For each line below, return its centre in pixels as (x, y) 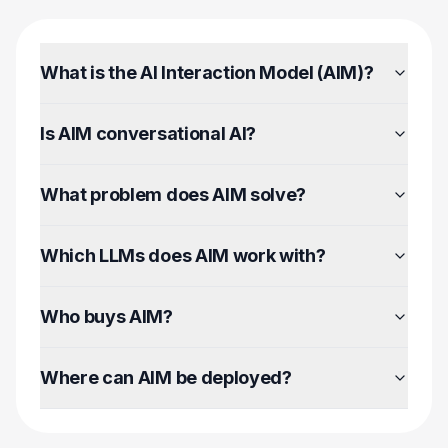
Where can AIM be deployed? (166, 377)
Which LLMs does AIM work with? (183, 255)
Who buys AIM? (106, 316)
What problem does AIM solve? (173, 194)
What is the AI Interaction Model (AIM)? (207, 72)
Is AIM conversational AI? (148, 133)
